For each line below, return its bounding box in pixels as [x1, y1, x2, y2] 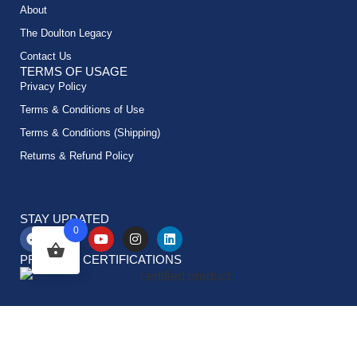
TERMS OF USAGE [20, 64, 127, 78]
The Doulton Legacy [20, 26, 112, 39]
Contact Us [20, 49, 72, 62]
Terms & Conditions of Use [20, 103, 144, 116]
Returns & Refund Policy [20, 149, 134, 162]
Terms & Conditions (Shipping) [20, 126, 160, 139]
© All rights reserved [50, 333, 144, 346]
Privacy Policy [20, 80, 87, 92]
